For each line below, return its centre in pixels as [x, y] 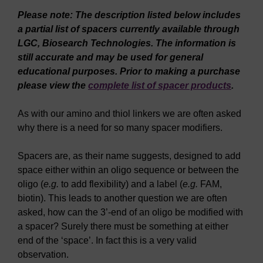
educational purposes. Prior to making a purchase [129, 71]
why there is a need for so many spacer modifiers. [120, 128]
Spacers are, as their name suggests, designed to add [129, 156]
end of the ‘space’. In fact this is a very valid [107, 240]
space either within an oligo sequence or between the [128, 170]
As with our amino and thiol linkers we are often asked [129, 114]
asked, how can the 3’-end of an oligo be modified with [130, 212]
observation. [43, 254]
